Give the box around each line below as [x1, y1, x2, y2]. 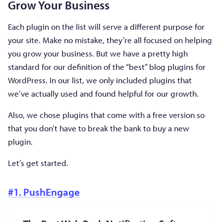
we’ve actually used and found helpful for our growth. [8, 88, 199, 99]
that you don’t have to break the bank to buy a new [8, 122, 189, 133]
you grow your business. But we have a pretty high [8, 48, 188, 58]
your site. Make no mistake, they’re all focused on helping [8, 34, 212, 45]
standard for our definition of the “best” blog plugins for [8, 61, 206, 72]
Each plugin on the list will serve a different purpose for [8, 21, 205, 32]
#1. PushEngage [8, 185, 80, 198]
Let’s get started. [8, 157, 68, 168]
